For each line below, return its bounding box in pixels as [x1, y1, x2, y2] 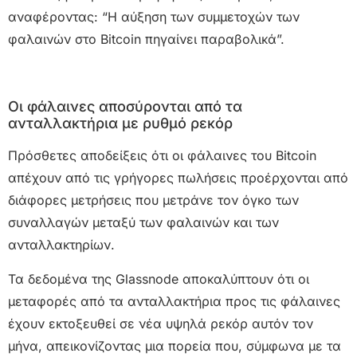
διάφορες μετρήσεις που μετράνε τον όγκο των [8, 192, 299, 209]
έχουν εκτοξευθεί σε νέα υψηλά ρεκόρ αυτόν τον [8, 315, 313, 331]
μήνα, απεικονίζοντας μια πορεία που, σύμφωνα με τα [8, 337, 341, 354]
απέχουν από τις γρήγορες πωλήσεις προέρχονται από [8, 170, 348, 186]
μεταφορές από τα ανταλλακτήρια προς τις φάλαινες [8, 292, 340, 309]
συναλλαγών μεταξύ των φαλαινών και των [8, 214, 279, 231]
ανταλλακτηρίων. [8, 237, 115, 253]
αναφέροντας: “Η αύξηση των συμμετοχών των [8, 9, 300, 25]
